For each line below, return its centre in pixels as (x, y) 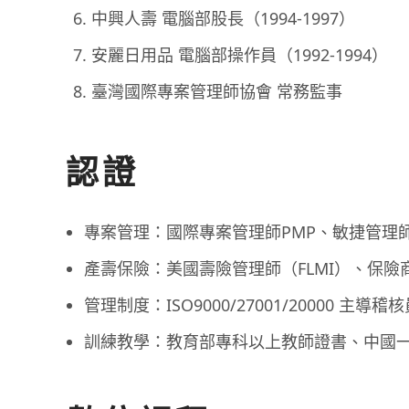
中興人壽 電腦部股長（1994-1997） (223, 18)
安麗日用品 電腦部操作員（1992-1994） (240, 55)
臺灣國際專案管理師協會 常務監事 (217, 91)
